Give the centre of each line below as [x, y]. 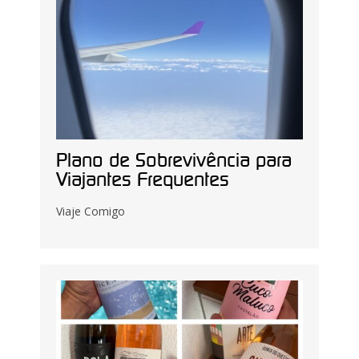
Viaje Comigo [91, 212]
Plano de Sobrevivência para [174, 161]
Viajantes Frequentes [143, 181]
